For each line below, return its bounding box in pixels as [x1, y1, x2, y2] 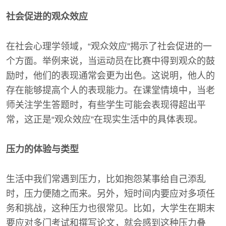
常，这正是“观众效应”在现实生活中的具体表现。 [6, 115, 203, 125]
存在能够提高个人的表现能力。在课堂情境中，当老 [6, 85, 215, 95]
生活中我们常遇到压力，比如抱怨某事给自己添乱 [6, 174, 206, 184]
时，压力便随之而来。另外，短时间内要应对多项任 [6, 189, 215, 199]
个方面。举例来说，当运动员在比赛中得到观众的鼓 [6, 56, 215, 66]
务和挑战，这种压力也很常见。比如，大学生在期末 [6, 203, 215, 213]
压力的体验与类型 [6, 144, 79, 154]
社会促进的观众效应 [6, 12, 88, 22]
